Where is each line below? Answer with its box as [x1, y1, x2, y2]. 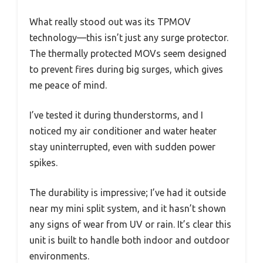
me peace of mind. [29, 80, 107, 91]
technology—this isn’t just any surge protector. [29, 32, 228, 43]
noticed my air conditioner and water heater [29, 126, 217, 137]
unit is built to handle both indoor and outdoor [29, 235, 230, 246]
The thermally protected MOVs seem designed [29, 48, 227, 59]
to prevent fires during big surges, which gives [29, 64, 223, 75]
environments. [29, 251, 89, 262]
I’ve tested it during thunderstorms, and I [29, 110, 203, 121]
